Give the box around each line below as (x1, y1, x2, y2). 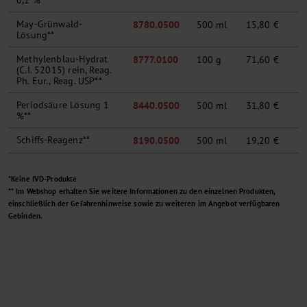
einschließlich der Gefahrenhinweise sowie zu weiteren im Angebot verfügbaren (8, 199, 280, 209)
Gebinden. (8, 211, 43, 221)
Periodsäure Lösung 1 (16, 99, 110, 112)
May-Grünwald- (16, 18, 83, 31)
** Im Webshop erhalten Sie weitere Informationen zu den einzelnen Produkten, (8, 186, 275, 197)
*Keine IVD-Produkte (8, 174, 77, 184)
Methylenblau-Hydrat (16, 53, 108, 66)
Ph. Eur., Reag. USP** (16, 75, 102, 88)
